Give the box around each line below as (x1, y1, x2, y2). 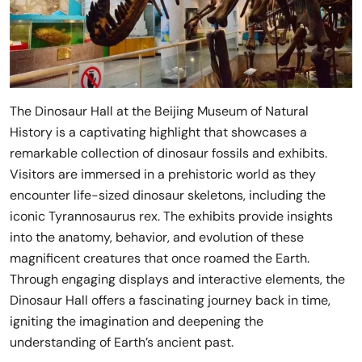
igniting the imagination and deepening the (10, 312, 263, 330)
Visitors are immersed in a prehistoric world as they (10, 165, 316, 183)
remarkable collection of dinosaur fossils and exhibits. (10, 144, 327, 162)
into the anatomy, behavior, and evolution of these (10, 228, 304, 246)
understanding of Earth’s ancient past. (10, 333, 234, 351)
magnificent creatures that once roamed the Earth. (10, 249, 309, 267)
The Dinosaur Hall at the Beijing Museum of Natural (10, 102, 309, 120)
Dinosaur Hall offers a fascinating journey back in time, (10, 291, 330, 309)
